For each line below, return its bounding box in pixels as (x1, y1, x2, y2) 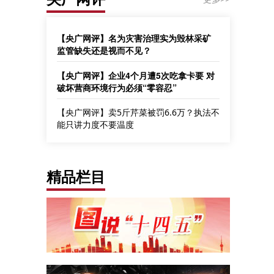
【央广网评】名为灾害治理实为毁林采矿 (57, 32, 211, 44)
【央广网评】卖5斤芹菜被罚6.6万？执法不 (57, 106, 220, 118)
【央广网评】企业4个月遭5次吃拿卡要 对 (57, 69, 215, 81)
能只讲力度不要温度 (57, 119, 134, 130)
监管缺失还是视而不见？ (57, 44, 151, 56)
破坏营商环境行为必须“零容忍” (57, 81, 177, 94)
